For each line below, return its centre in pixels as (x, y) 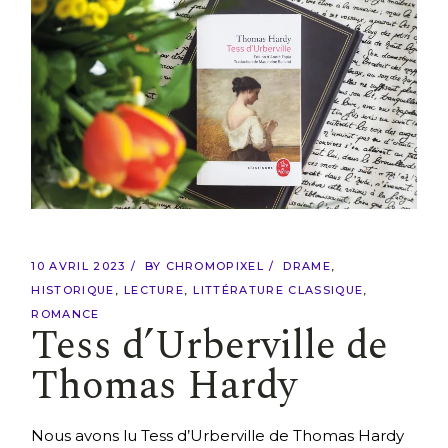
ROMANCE (65, 313)
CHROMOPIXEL (215, 265)
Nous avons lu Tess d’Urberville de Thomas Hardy (218, 435)
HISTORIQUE (73, 289)
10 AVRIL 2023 (78, 265)
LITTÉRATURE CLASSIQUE (278, 289)
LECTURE (154, 289)
